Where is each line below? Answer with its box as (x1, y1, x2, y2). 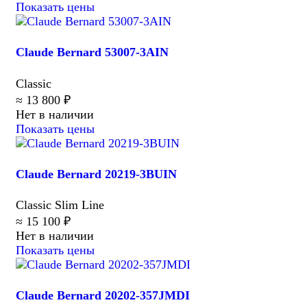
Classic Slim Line (16, 197, 104, 212)
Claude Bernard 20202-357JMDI (16, 288, 190, 302)
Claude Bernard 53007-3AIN (16, 45, 169, 60)
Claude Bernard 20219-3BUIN (16, 167, 177, 181)
